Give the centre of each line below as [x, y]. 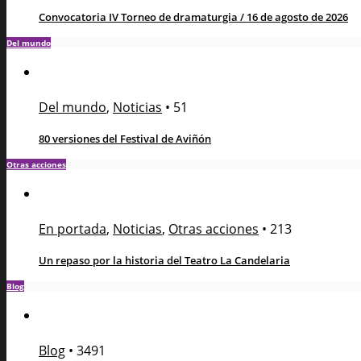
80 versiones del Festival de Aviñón [125, 138]
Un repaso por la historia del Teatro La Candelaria [164, 260]
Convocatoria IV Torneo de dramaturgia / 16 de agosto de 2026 [193, 17]
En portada [73, 228]
